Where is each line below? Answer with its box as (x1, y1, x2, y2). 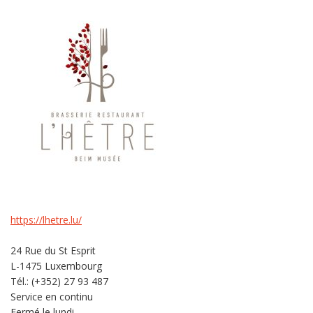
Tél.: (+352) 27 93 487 (10, 274, 108, 288)
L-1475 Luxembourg (10, 259, 102, 272)
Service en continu (10, 289, 93, 303)
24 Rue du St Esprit (10, 243, 96, 257)
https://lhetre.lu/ (10, 212, 82, 226)
